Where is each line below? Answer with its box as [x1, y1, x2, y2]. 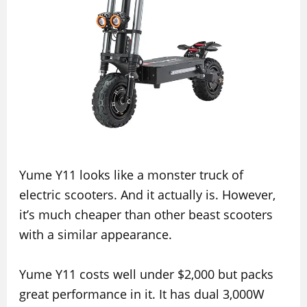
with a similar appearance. [19, 226, 172, 243]
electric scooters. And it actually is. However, [19, 186, 275, 204]
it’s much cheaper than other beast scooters [19, 206, 273, 223]
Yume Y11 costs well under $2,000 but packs [19, 266, 273, 283]
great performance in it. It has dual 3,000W [19, 286, 265, 303]
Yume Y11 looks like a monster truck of [19, 167, 243, 184]
